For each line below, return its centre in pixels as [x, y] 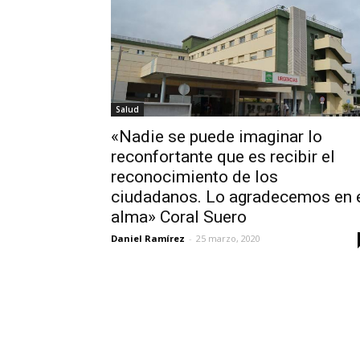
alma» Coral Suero [179, 217]
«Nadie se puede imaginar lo [217, 136]
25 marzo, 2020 [228, 238]
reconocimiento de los [194, 176]
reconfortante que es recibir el [223, 156]
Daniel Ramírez [148, 238]
